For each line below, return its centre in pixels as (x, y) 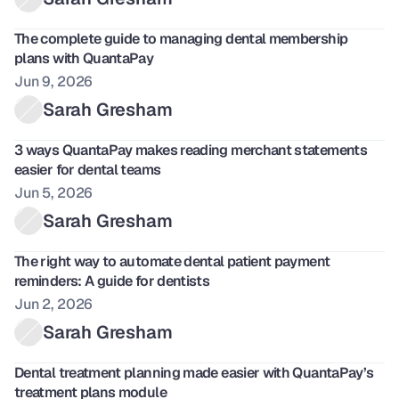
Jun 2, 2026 (54, 304)
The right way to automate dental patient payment (172, 261)
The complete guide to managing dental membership (181, 39)
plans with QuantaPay (84, 58)
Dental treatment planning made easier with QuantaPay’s (194, 373)
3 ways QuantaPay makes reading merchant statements (191, 150)
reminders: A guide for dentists (112, 281)
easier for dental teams (89, 170)
